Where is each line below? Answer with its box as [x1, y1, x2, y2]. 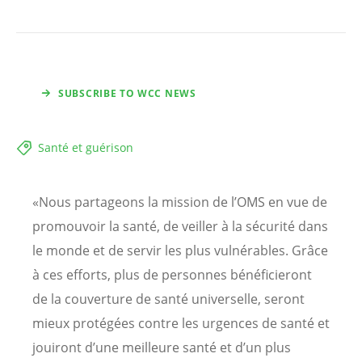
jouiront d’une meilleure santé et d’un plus [32, 339, 291, 357]
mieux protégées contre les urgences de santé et [32, 314, 330, 333]
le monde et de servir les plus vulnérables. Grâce [32, 242, 328, 260]
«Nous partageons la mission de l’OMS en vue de [32, 193, 327, 212]
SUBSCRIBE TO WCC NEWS [58, 86, 196, 101]
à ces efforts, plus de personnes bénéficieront [32, 266, 312, 284]
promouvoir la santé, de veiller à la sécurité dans [32, 217, 328, 236]
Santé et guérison [38, 140, 133, 156]
